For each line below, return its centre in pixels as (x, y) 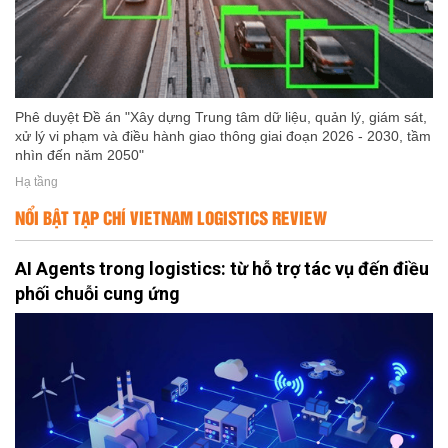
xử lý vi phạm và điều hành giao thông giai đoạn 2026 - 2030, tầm (223, 136)
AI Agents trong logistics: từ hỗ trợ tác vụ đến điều (222, 269)
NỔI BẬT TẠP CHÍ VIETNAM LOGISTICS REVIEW (171, 217)
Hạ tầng (36, 182)
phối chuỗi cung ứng (97, 294)
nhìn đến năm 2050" (79, 155)
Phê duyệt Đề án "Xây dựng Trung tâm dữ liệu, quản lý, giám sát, (221, 117)
